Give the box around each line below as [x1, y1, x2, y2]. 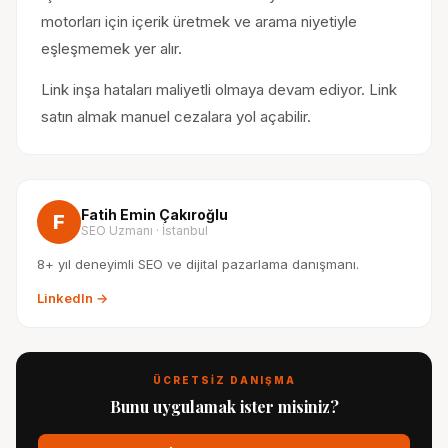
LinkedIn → [37, 290, 108, 306]
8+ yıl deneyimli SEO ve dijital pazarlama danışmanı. [37, 256, 359, 272]
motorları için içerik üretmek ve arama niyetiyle [41, 12, 357, 31]
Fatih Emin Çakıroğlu [81, 206, 228, 223]
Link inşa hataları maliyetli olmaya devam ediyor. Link [41, 80, 397, 99]
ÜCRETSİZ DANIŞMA [152, 374, 296, 386]
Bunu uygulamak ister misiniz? [109, 396, 339, 417]
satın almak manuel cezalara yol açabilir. [41, 107, 311, 126]
